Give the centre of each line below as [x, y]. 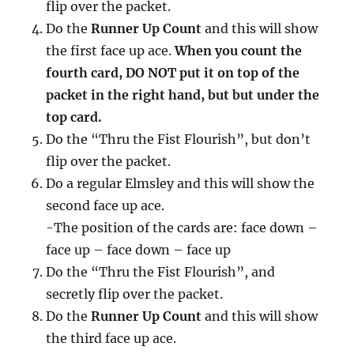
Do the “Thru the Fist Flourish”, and [161, 272]
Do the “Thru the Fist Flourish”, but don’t [179, 139]
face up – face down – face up [139, 250]
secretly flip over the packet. [135, 294]
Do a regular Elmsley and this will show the [181, 184]
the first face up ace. [111, 51]
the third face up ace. [111, 339]
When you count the [239, 51]
